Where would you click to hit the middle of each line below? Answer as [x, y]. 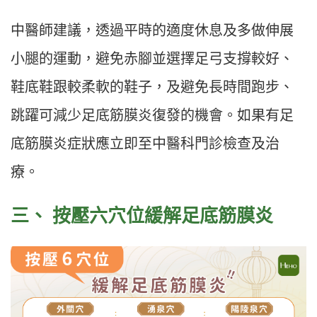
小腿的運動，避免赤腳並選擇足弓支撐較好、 [152, 58]
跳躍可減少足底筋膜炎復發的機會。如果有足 [152, 115]
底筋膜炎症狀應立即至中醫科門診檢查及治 [145, 143]
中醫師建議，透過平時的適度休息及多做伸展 [152, 30]
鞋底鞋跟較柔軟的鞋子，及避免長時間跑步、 [152, 87]
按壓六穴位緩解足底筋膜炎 [163, 215]
